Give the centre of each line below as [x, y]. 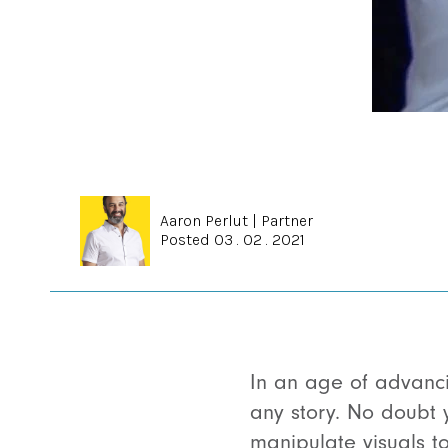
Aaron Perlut [204, 220]
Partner [287, 220]
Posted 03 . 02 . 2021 [232, 239]
